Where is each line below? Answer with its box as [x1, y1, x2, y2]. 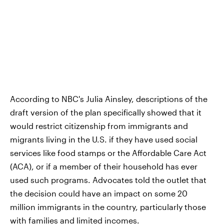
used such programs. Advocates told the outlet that [10, 175, 206, 184]
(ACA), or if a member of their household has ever [10, 161, 197, 171]
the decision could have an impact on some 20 [10, 188, 187, 198]
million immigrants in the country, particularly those [10, 202, 206, 211]
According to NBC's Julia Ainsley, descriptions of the [10, 94, 207, 103]
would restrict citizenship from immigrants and [10, 121, 188, 130]
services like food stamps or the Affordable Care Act [10, 148, 206, 157]
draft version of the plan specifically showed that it [10, 107, 201, 117]
